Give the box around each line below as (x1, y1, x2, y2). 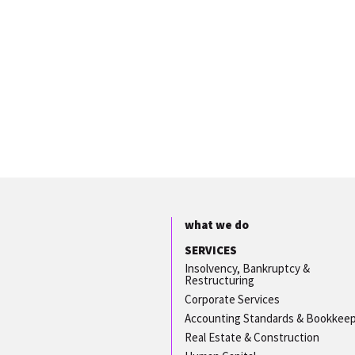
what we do (185, 217, 249, 233)
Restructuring (185, 272, 254, 288)
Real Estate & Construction (185, 329, 319, 345)
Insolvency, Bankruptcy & (185, 260, 310, 276)
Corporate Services (185, 291, 280, 307)
